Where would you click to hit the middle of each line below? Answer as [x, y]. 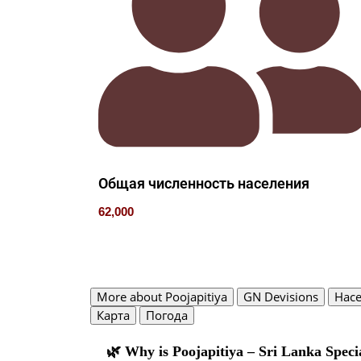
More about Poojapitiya [162, 297]
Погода [167, 315]
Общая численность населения [204, 183]
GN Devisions [281, 297]
